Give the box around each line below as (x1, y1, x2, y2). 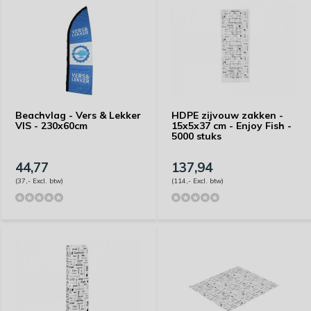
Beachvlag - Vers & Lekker (15, 109, 141, 121)
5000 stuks (171, 130, 221, 142)
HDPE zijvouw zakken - (171, 109, 283, 121)
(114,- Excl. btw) (171, 176, 224, 185)
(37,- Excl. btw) (15, 176, 63, 185)
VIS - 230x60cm (15, 119, 87, 132)
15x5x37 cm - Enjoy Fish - (171, 119, 292, 132)
